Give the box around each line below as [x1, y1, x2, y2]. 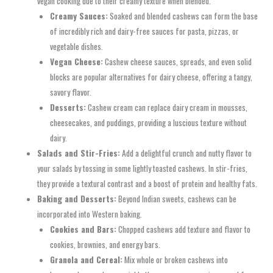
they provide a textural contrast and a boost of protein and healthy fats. [37, 177, 258, 190]
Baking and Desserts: [37, 193, 117, 205]
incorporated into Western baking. [37, 208, 143, 221]
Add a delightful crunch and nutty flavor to [120, 147, 252, 160]
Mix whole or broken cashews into [122, 253, 228, 266]
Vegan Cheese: [49, 55, 103, 68]
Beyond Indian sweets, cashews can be [116, 193, 237, 205]
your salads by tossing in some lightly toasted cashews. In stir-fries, [37, 162, 248, 175]
